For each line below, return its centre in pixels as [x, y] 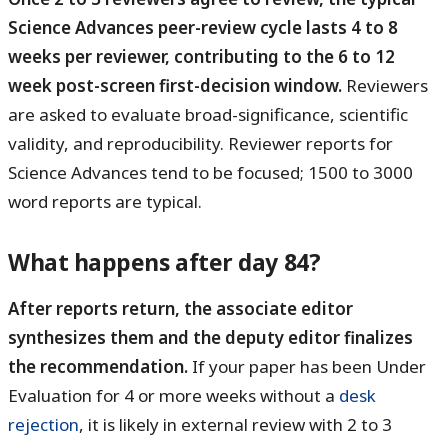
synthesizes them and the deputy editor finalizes [210, 337]
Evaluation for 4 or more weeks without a [173, 395]
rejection [43, 424]
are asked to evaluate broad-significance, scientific [208, 114]
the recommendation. [98, 366]
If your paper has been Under [307, 366]
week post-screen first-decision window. [175, 85]
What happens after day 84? [164, 262]
